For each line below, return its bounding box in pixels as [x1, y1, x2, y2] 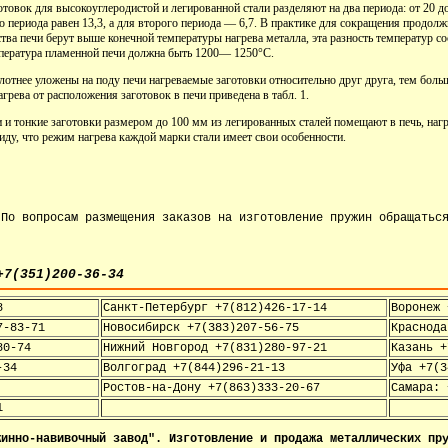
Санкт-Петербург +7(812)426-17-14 [103, 301, 328, 315]
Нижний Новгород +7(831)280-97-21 [103, 341, 328, 355]
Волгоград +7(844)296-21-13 [103, 361, 286, 375]
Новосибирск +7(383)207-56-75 [103, 321, 300, 335]
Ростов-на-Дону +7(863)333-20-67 [103, 381, 321, 395]
